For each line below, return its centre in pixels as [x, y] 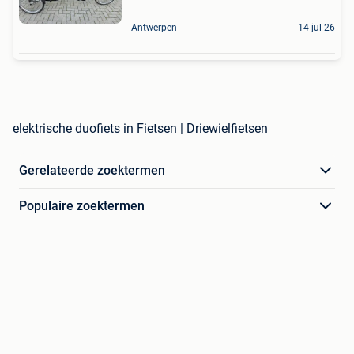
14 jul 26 [316, 28]
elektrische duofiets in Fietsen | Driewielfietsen [140, 129]
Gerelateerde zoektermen [92, 171]
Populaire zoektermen [82, 206]
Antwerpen [154, 28]
